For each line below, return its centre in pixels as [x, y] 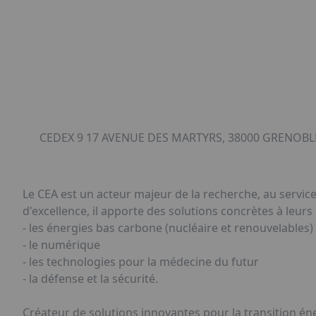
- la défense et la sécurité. [90, 279]
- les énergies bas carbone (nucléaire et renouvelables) [168, 228]
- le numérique [61, 245]
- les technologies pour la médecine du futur [141, 262]
